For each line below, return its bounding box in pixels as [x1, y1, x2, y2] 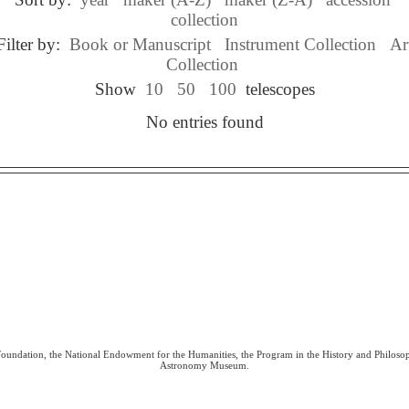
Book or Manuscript [69, 34, 211, 54]
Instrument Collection [225, 34, 376, 54]
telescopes [240, 79, 315, 99]
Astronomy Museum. [160, 359, 249, 371]
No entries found [145, 111, 264, 131]
